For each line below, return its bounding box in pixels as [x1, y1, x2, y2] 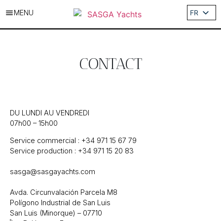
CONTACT [79, 54, 142, 73]
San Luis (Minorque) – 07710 [10, 209, 102, 218]
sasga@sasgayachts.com [10, 167, 95, 176]
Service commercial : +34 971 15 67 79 [10, 136, 137, 145]
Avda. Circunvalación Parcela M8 [10, 188, 117, 197]
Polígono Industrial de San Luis [10, 198, 110, 207]
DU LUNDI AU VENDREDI [10, 109, 89, 117]
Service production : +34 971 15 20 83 [10, 147, 134, 155]
